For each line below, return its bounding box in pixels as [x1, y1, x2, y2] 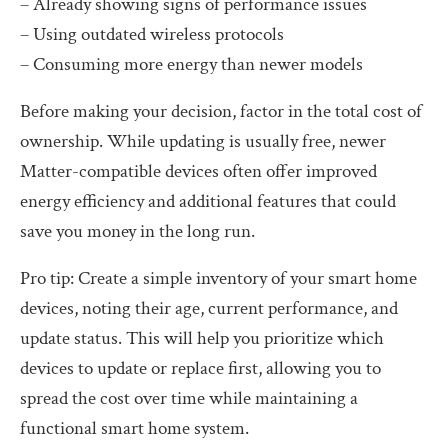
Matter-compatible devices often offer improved [20, 158, 377, 184]
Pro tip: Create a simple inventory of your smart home [20, 265, 417, 291]
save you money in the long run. [20, 218, 255, 244]
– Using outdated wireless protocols [20, 21, 284, 47]
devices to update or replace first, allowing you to [20, 355, 381, 381]
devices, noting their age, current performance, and [20, 295, 398, 321]
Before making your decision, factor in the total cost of [20, 98, 422, 124]
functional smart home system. [20, 415, 249, 441]
